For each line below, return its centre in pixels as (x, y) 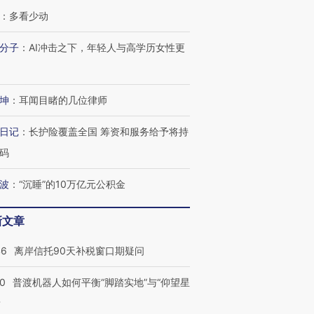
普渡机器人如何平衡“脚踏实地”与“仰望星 (101, 282)
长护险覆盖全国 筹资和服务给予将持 (109, 131)
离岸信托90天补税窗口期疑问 (79, 251)
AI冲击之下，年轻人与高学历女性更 (107, 47)
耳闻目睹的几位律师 (63, 100)
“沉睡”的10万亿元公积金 (72, 184)
